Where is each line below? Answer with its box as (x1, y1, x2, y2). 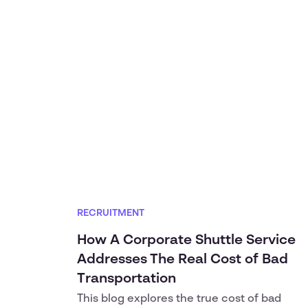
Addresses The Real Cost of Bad (77, 253, 288, 267)
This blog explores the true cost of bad (77, 294, 281, 305)
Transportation (77, 272, 176, 286)
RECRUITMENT (77, 208, 144, 218)
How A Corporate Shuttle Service (77, 234, 296, 247)
